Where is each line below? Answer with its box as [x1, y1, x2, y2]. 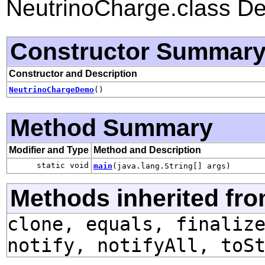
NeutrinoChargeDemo [9, 85, 94, 94]
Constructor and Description [9, 68, 137, 79]
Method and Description [93, 144, 201, 155]
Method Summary [10, 113, 213, 141]
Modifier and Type [9, 144, 89, 155]
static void [37, 160, 89, 170]
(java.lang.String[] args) [112, 161, 231, 170]
